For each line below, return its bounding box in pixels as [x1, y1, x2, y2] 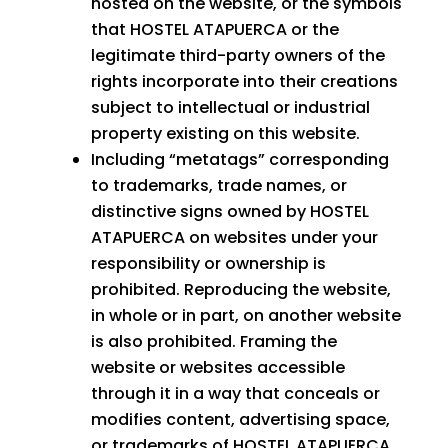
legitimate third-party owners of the [90, 44, 385, 68]
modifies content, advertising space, [90, 408, 390, 432]
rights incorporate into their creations [90, 70, 398, 94]
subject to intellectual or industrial [90, 96, 370, 120]
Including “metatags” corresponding [90, 148, 389, 172]
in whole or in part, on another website [90, 304, 401, 328]
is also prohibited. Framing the [90, 330, 337, 354]
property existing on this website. [90, 122, 360, 146]
